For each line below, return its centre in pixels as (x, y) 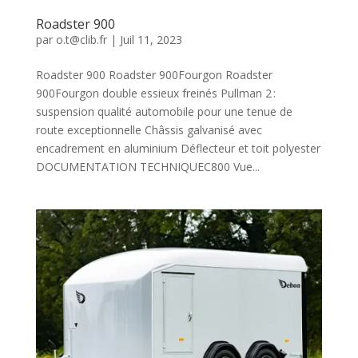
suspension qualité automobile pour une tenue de (164, 112)
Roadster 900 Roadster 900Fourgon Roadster (154, 75)
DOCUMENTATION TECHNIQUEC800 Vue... (147, 167)
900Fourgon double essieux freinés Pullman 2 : (155, 93)
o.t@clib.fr (81, 40)
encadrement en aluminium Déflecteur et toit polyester (178, 149)
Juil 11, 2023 (151, 40)
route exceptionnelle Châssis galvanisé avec (149, 130)
